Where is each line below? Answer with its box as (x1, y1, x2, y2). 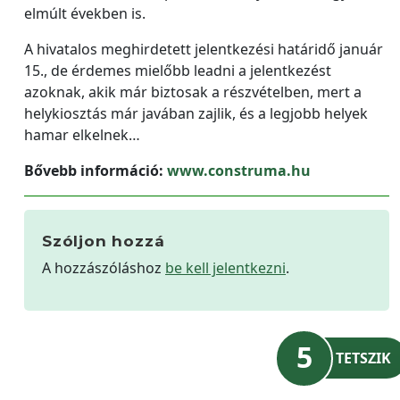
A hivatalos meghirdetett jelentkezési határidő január (24, 38, 383, 59)
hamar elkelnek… (24, 124, 140, 145)
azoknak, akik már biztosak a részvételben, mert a (24, 81, 362, 102)
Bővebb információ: (24, 160, 167, 180)
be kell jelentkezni (165, 257, 286, 278)
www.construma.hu (167, 160, 311, 180)
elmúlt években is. (24, 3, 146, 23)
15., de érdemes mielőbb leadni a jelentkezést (24, 60, 331, 80)
